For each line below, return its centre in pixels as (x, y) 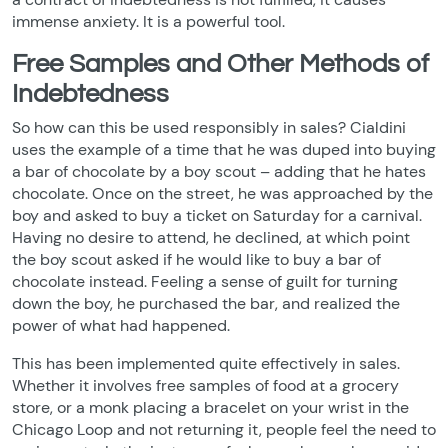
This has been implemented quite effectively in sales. (206, 363)
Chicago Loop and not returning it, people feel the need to (224, 429)
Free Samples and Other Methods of (220, 64)
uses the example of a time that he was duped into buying (224, 149)
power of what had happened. (121, 325)
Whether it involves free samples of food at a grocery (205, 385)
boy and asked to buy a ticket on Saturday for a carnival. (217, 215)
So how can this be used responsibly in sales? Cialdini (209, 127)
